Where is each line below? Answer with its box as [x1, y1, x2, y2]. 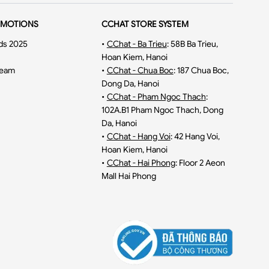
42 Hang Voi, [174, 131, 220, 142]
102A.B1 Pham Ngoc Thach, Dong [101, 104, 223, 115]
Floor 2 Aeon [178, 157, 225, 168]
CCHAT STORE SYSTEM [101, 19, 189, 29]
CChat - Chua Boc [106, 65, 174, 76]
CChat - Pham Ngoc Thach [106, 91, 206, 102]
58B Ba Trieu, [170, 38, 218, 49]
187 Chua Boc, [177, 65, 229, 76]
